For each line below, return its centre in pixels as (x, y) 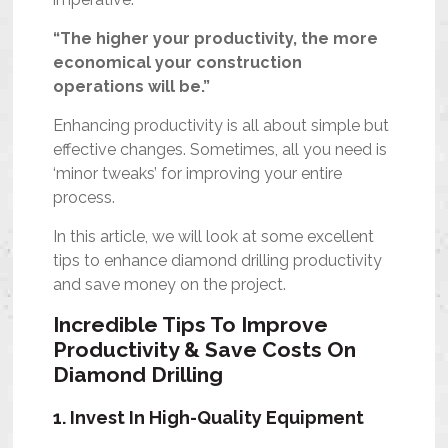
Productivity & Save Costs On (205, 349)
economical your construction (178, 62)
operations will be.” (132, 86)
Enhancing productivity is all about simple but (221, 125)
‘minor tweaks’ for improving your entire (198, 173)
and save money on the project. (172, 284)
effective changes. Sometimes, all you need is (220, 149)
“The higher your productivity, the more (216, 38)
